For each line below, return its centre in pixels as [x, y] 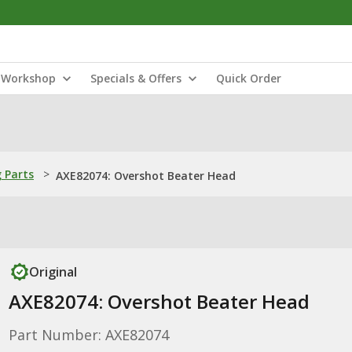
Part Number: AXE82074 [88, 335]
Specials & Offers [136, 78]
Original [53, 272]
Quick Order [249, 78]
